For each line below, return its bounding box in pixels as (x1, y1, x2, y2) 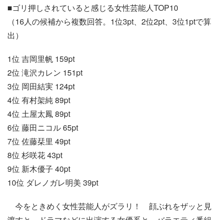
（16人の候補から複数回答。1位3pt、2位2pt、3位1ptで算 (7, 15, 211, 27)
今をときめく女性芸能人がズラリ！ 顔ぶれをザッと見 (7, 200, 212, 212)
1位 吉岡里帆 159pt (7, 53, 75, 64)
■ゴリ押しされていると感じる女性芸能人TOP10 (7, 1, 178, 13)
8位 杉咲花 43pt (7, 149, 62, 161)
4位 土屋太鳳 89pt (7, 108, 70, 119)
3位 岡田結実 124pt (7, 80, 75, 92)
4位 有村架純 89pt (7, 94, 70, 106)
